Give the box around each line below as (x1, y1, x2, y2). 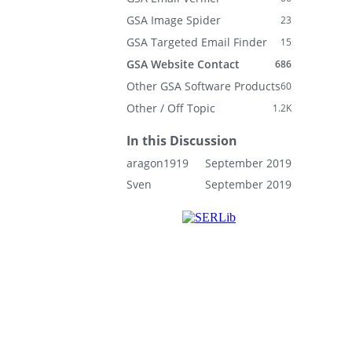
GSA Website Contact (126, 57, 240, 71)
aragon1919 (126, 156, 189, 170)
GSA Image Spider (126, 13, 221, 27)
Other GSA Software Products (126, 79, 280, 93)
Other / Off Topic (126, 101, 215, 115)
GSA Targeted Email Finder (126, 35, 267, 49)
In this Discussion (126, 132, 237, 149)
